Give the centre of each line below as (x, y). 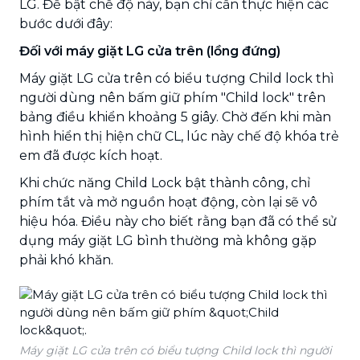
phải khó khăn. (66, 260)
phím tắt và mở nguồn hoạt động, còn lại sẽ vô (168, 202)
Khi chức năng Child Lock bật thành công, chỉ (165, 182)
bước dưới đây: (66, 23)
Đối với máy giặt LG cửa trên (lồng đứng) (150, 51)
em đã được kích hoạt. (91, 155)
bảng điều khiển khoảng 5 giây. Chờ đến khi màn (175, 117)
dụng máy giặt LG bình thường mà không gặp (168, 240)
